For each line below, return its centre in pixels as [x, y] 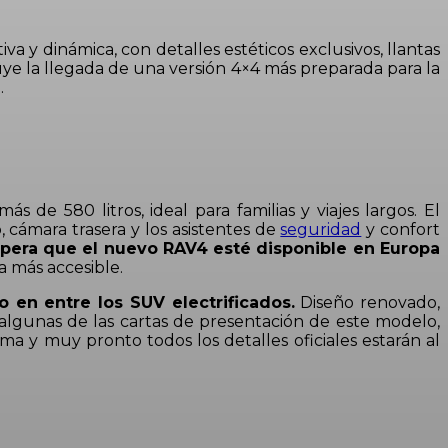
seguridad [321, 230]
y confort [401, 230]
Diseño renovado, [367, 303]
